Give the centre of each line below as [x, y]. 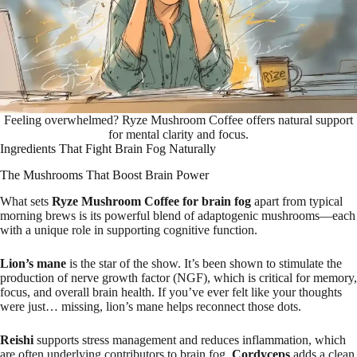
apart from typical [297, 201]
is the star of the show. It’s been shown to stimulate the [204, 263]
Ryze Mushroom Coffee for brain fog [151, 201]
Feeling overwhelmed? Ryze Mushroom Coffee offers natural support [178, 120]
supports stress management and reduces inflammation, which [190, 339]
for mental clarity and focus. [178, 135]
